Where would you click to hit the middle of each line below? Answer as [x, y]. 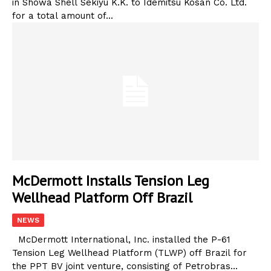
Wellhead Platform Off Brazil [102, 198]
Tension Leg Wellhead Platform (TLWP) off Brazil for [129, 253]
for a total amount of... [63, 15]
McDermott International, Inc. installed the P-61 [121, 240]
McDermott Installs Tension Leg [111, 181]
